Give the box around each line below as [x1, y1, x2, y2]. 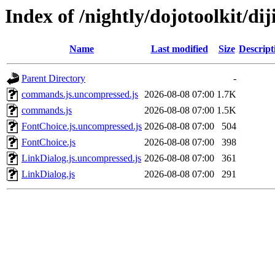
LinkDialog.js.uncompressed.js [21, 153, 141, 164]
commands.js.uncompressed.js [21, 89, 138, 100]
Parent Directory [21, 73, 85, 84]
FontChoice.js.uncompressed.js [21, 121, 142, 132]
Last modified [150, 44, 208, 55]
